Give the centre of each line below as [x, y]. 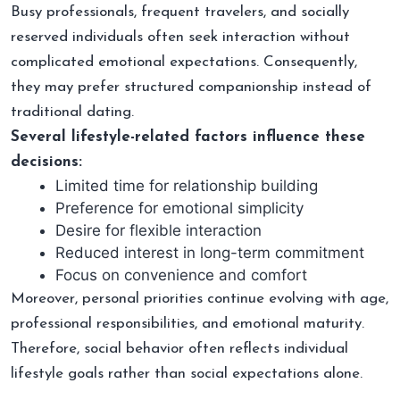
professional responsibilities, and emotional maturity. [187, 323]
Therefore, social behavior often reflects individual [179, 348]
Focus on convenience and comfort [181, 275]
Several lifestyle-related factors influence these [188, 137]
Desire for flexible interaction [158, 230]
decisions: [46, 162]
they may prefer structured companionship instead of [191, 87]
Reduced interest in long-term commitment [210, 252]
